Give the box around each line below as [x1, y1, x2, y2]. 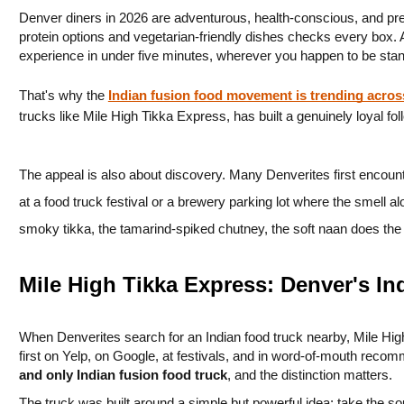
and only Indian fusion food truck [18, 368, 227, 383]
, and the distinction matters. [226, 368, 392, 383]
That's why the [18, 87, 108, 103]
